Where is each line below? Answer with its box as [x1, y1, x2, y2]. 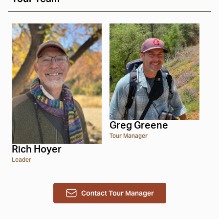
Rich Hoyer [12, 144, 62, 154]
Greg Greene [109, 120, 168, 131]
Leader [12, 155, 31, 163]
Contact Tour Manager [81, 188, 154, 197]
